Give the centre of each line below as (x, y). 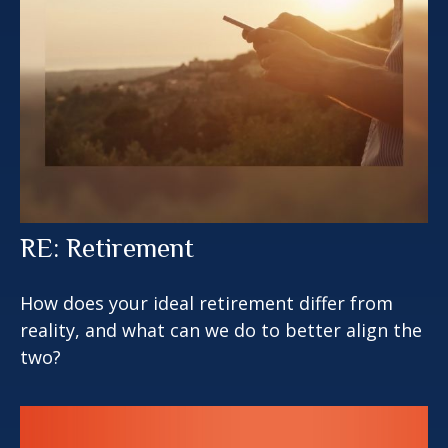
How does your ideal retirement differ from (206, 302)
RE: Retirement (107, 247)
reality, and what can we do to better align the (221, 329)
